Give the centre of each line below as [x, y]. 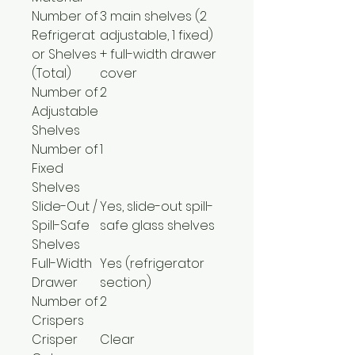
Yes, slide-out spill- [157, 206]
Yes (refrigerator [152, 263]
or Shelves [64, 54]
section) [126, 282]
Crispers [58, 320]
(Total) [52, 73]
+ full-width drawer [158, 54]
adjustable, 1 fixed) [157, 35]
